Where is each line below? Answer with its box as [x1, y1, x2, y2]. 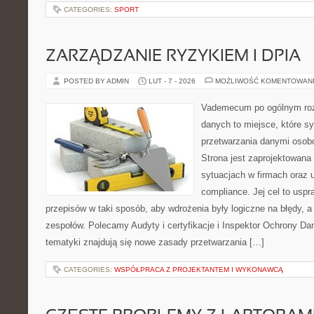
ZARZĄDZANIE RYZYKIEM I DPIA [46, 49, 301, 64]
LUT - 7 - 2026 [149, 77, 196, 85]
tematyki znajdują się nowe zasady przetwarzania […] [46, 237, 264, 247]
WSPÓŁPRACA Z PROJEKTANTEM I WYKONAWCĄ [114, 266, 283, 273]
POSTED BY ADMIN [64, 77, 131, 85]
